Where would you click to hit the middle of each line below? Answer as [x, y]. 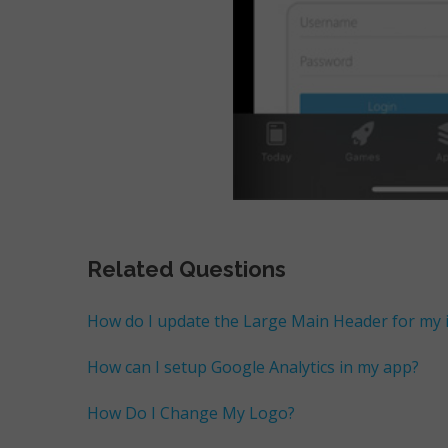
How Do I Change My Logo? [191, 412]
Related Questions [186, 268]
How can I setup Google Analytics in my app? [253, 366]
